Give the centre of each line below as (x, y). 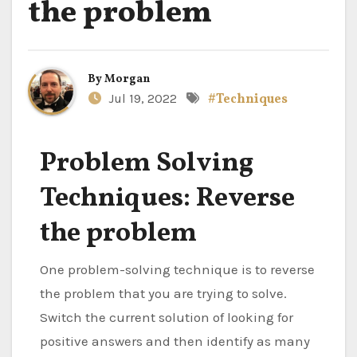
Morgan (127, 79)
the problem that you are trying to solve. (163, 293)
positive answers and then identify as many (175, 341)
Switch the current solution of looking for (167, 317)
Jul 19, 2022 (141, 98)
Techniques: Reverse (167, 199)
